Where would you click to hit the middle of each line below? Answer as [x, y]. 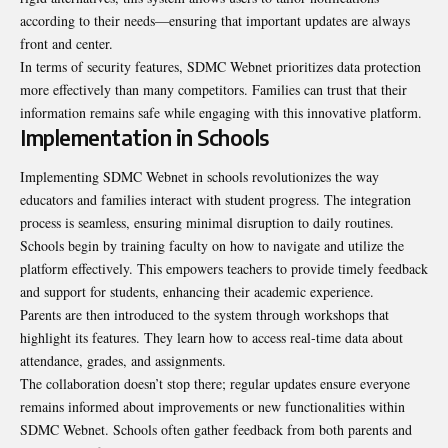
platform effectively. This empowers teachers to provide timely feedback [224, 269]
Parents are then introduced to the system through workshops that [204, 315]
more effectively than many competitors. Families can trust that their [213, 89]
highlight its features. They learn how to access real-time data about [211, 338]
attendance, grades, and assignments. [123, 361]
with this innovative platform [336, 112]
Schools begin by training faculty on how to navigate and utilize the [212, 246]
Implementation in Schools [144, 137]
